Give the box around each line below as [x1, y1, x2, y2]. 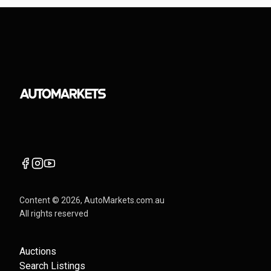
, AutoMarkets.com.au [80, 195, 165, 205]
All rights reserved [19, 209, 88, 218]
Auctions [19, 246, 56, 257]
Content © [19, 195, 61, 205]
